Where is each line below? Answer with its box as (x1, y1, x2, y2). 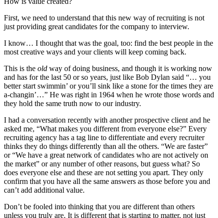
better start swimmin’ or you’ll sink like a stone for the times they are (4, 82, 213, 91)
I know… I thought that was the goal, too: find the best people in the (4, 39, 213, 48)
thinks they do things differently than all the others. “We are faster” (4, 142, 208, 151)
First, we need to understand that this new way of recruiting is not (4, 14, 204, 22)
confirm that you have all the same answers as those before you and (4, 177, 210, 186)
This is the (4, 64, 37, 73)
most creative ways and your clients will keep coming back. (4, 48, 186, 56)
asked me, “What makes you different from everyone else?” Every (4, 125, 207, 133)
